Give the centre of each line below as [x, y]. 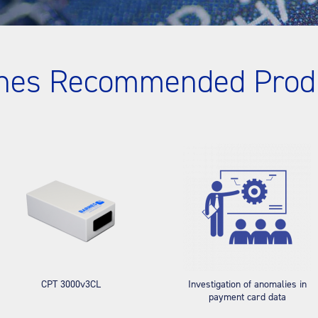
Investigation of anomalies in [247, 284]
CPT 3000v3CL [71, 284]
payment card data [247, 297]
